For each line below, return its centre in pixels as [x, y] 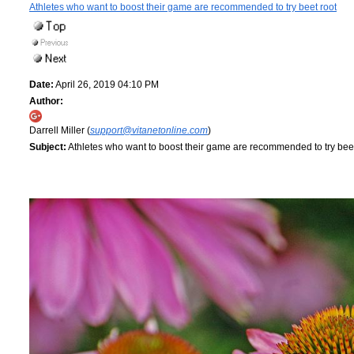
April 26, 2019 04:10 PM [106, 85]
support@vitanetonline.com [149, 131]
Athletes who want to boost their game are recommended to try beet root [183, 7]
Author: [46, 102]
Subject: [48, 147]
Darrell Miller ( [60, 131]
